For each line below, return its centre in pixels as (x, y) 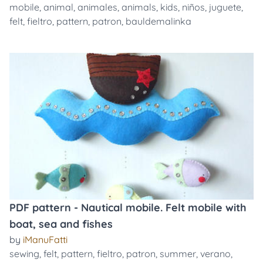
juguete (225, 7)
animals (139, 7)
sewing (24, 254)
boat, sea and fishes (61, 224)
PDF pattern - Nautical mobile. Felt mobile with (128, 208)
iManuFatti (45, 240)
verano (215, 254)
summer (178, 254)
